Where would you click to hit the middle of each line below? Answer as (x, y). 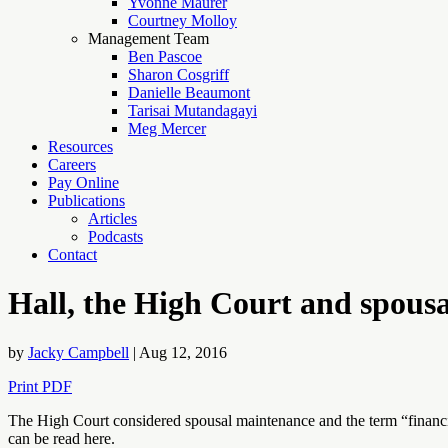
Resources (80, 146)
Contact (72, 254)
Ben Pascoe (165, 56)
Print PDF (40, 386)
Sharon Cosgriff (178, 74)
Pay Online (83, 182)
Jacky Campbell (78, 352)
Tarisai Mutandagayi (192, 110)
